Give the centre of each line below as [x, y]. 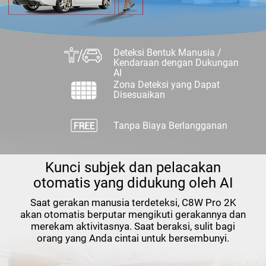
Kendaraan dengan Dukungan [176, 63]
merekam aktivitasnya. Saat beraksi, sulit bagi [133, 227]
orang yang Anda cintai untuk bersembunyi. [133, 238]
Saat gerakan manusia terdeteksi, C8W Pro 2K [133, 203]
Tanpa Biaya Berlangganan [171, 126]
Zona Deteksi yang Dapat [167, 85]
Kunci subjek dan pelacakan [133, 167]
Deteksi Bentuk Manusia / [168, 53]
